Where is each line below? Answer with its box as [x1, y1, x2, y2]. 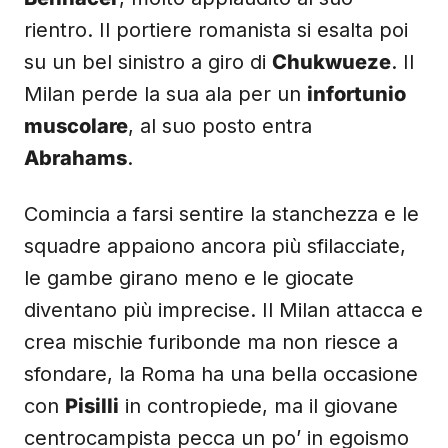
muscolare [24, 114, 128, 138]
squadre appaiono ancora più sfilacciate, [24, 234, 406, 258]
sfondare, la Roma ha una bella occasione [24, 362, 418, 386]
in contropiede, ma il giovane [119, 394, 398, 418]
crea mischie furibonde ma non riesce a [24, 330, 398, 354]
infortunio [307, 82, 406, 106]
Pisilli [65, 394, 119, 418]
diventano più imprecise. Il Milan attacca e [24, 298, 423, 322]
